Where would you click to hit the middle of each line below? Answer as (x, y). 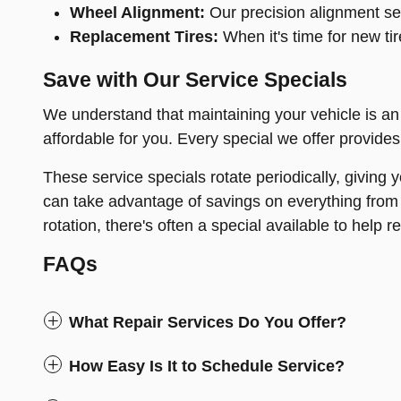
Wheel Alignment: (137, 13)
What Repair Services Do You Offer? (208, 322)
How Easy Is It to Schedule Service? (207, 366)
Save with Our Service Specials (195, 80)
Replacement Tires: (144, 37)
